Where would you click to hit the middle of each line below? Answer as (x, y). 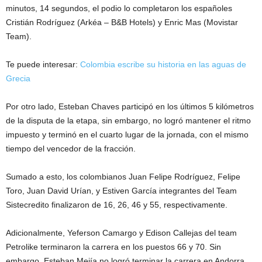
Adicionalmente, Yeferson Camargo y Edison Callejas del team (121, 232)
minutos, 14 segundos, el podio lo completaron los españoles (119, 8)
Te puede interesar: (43, 64)
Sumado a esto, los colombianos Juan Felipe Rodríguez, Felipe (123, 176)
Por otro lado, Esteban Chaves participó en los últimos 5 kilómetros (130, 106)
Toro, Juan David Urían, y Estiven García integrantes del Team (121, 190)
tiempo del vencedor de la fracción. (71, 148)
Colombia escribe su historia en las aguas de (163, 64)
